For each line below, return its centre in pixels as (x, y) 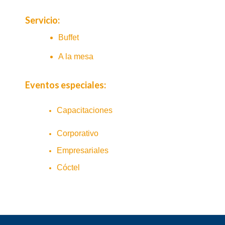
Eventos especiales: (66, 85)
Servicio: (42, 20)
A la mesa (76, 56)
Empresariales (83, 150)
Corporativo (78, 133)
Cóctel (68, 167)
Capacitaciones (85, 110)
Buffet (69, 37)
